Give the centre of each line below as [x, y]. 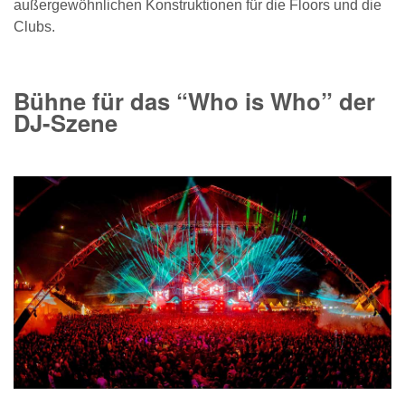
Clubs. [34, 27]
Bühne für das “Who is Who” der [194, 101]
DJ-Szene [66, 123]
